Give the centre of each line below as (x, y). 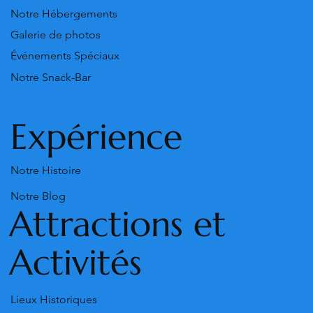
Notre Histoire (46, 170)
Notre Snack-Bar (51, 77)
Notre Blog (38, 196)
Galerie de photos (56, 35)
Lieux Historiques (54, 300)
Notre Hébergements (64, 13)
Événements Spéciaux (65, 56)
